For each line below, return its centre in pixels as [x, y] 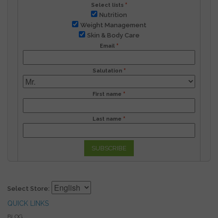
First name [107, 94]
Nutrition [113, 15]
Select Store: [28, 189]
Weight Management [113, 25]
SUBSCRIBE [109, 148]
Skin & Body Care [113, 35]
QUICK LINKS [28, 203]
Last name [107, 119]
